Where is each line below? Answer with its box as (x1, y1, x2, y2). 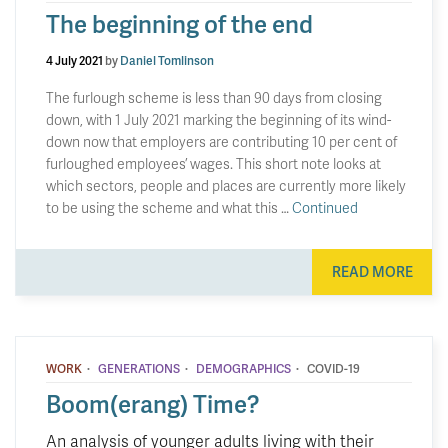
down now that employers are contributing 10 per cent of (46, 131, 397, 151)
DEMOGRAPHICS (196, 360, 291, 377)
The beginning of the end (46, 6, 313, 40)
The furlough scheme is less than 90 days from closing (46, 87, 382, 107)
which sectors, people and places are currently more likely (46, 175, 406, 195)
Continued (292, 197, 358, 217)
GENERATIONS (98, 360, 180, 377)
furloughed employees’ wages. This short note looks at (46, 153, 381, 173)
